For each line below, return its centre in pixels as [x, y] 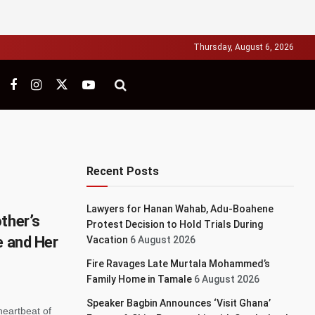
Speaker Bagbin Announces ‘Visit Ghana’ [179, 303]
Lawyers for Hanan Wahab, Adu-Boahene [180, 209]
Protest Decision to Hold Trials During [175, 224]
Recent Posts [123, 171]
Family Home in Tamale [140, 279]
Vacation [108, 240]
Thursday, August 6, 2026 [244, 47]
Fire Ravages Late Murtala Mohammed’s [179, 264]
